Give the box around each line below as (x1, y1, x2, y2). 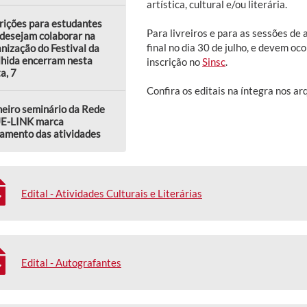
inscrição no (147, 55, 202, 68)
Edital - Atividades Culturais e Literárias (21, 186, 202, 199)
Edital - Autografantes (21, 256, 121, 269)
